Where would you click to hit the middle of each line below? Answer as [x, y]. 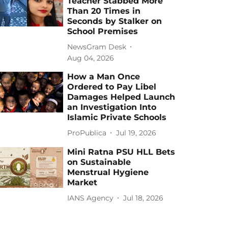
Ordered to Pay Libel [112, 87]
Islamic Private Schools [117, 117]
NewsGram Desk [97, 47]
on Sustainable [99, 162]
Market [82, 182]
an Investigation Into [112, 107]
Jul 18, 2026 [144, 198]
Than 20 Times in [104, 11]
